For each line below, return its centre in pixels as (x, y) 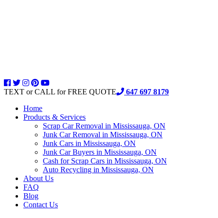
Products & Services (54, 117)
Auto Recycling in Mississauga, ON (98, 170)
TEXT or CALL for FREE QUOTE (60, 92)
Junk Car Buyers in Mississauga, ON (100, 152)
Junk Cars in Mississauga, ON (89, 143)
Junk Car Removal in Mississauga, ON (103, 135)
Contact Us (41, 205)
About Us (38, 178)
